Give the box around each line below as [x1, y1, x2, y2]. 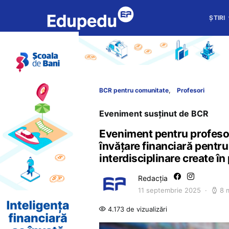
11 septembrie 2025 [138, 186, 201, 195]
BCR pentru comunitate [99, 86, 169, 95]
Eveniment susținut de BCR [99, 108, 209, 119]
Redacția [138, 174, 168, 183]
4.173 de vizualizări [106, 205, 168, 214]
